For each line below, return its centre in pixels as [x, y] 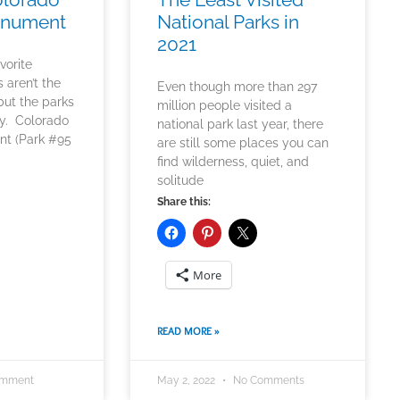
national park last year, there [241, 125]
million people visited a [225, 106]
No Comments [268, 381]
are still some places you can [243, 143]
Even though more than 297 [237, 87]
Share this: [184, 202]
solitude [181, 181]
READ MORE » [189, 331]
